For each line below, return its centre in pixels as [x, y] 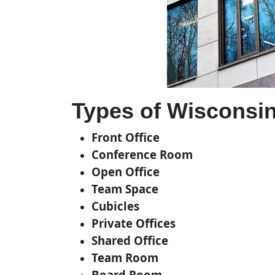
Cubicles [115, 206]
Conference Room [142, 154]
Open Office [126, 172]
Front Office [126, 137]
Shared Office [130, 240]
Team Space [125, 189]
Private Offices [134, 223]
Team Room [125, 258]
